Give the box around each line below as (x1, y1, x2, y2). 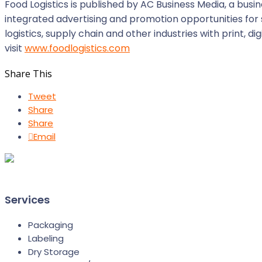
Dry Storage (28, 246, 80, 258)
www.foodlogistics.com (25, 42, 130, 55)
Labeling (28, 232, 64, 244)
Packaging (28, 219, 73, 231)
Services (5, 192, 50, 207)
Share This (5, 67, 52, 80)
